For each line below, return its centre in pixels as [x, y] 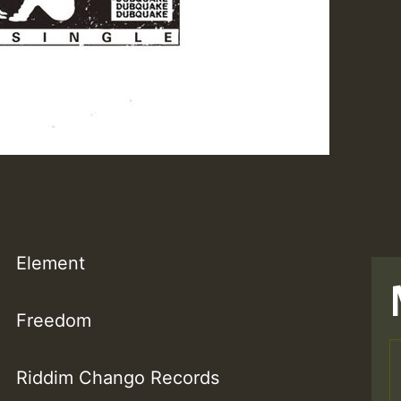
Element [51, 264]
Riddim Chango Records [118, 378]
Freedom [54, 321]
